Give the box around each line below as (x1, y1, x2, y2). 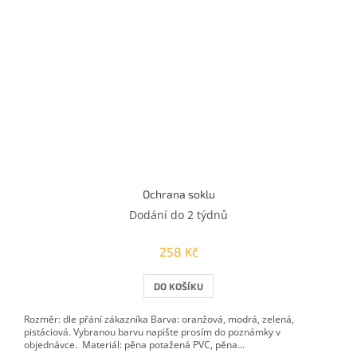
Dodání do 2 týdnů (129, 206, 228, 222)
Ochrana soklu (142, 186, 215, 201)
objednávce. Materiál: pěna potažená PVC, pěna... (24, 337, 245, 351)
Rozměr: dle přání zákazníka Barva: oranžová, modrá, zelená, (24, 312, 294, 326)
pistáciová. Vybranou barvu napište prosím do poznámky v (24, 324, 280, 339)
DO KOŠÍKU (154, 280, 203, 292)
